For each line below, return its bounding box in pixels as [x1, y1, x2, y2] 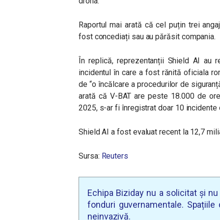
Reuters [101, 151, 128, 161]
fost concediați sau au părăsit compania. [79, 32, 216, 41]
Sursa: [79, 151, 102, 161]
